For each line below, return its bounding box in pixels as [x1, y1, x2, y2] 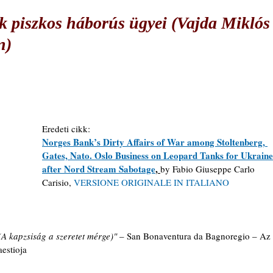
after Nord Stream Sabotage [42, 162, 155, 175]
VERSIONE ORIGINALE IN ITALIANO [74, 176, 229, 188]
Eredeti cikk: [42, 122, 90, 135]
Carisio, [42, 176, 74, 188]
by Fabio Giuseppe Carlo [160, 163, 257, 175]
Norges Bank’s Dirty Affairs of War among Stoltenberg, [42, 135, 268, 149]
